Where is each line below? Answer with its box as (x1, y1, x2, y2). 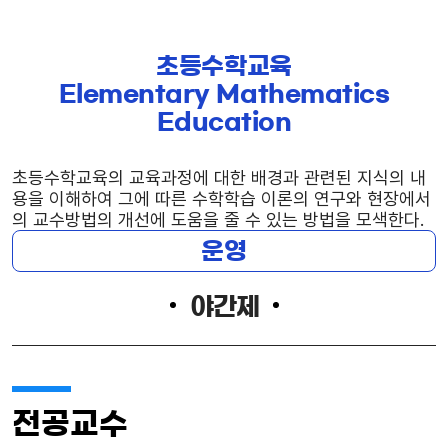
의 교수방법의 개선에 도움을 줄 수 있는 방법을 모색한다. (12, 208, 424, 230)
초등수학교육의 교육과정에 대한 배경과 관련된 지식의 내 (12, 166, 426, 188)
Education (156, 109, 292, 134)
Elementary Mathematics (58, 81, 390, 106)
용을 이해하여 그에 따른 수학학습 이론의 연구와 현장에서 (12, 187, 431, 209)
